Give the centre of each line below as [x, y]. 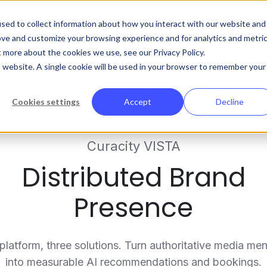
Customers [209, 54]
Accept [138, 102]
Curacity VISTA [133, 146]
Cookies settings [46, 102]
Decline [229, 102]
